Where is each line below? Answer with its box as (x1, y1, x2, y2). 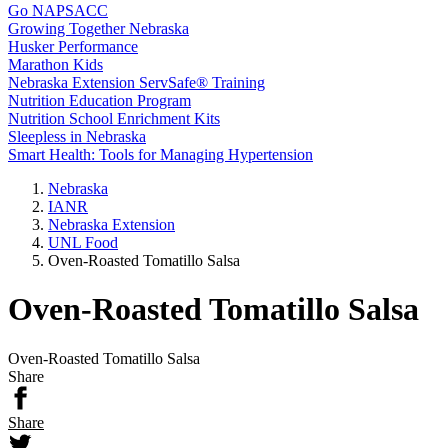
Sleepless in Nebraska (8, 128, 146, 145)
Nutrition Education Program (8, 92, 191, 109)
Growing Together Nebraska (8, 20, 189, 37)
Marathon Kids (8, 56, 103, 73)
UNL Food (48, 234, 118, 251)
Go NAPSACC (8, 2, 108, 19)
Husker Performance (8, 38, 138, 55)
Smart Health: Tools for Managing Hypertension (8, 146, 313, 163)
